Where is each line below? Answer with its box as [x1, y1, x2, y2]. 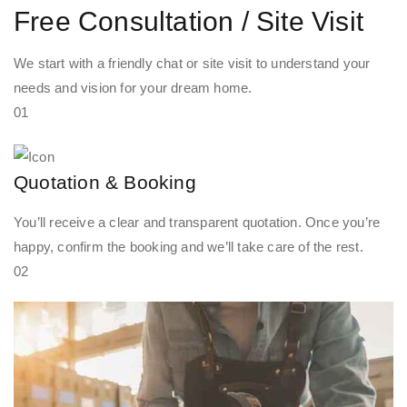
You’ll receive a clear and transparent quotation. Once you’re [14, 213, 381, 230]
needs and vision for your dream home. [14, 80, 253, 96]
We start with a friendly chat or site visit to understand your [14, 55, 371, 72]
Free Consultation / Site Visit [14, 6, 363, 37]
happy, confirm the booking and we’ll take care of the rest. [14, 238, 363, 254]
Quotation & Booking [14, 171, 196, 193]
